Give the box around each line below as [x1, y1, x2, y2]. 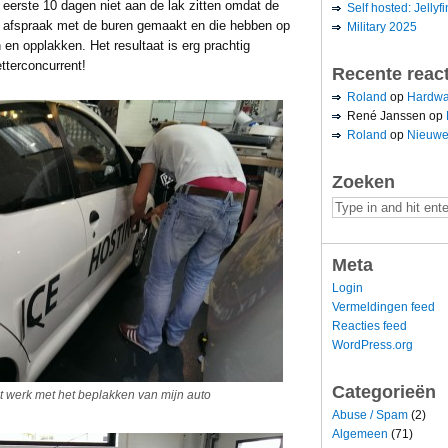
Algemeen [332, 426, 388, 441]
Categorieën [332, 381, 436, 402]
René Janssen [347, 108, 426, 123]
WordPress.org [332, 337, 413, 352]
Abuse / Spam [332, 407, 408, 422]
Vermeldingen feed [332, 299, 435, 314]
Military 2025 [347, 19, 417, 34]
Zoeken [332, 171, 395, 192]
